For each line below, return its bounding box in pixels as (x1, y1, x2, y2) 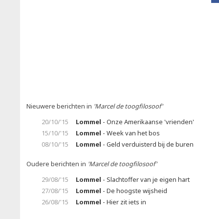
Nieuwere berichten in (26, 102, 93, 110)
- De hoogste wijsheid (101, 186, 167, 195)
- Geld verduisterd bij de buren (101, 140, 194, 149)
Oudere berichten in (26, 159, 88, 168)
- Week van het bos (101, 129, 160, 137)
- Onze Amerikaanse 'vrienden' (101, 117, 194, 126)
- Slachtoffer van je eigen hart (101, 175, 190, 184)
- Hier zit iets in (101, 197, 146, 206)
